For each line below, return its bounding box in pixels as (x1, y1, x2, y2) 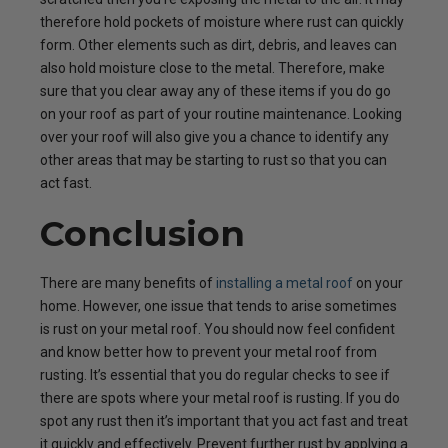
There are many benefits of (40, 275, 216, 291)
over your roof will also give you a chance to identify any (40, 129, 389, 145)
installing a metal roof (216, 275, 353, 291)
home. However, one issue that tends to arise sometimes (40, 298, 397, 314)
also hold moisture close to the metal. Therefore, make (40, 60, 385, 76)
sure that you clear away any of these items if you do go (40, 83, 391, 99)
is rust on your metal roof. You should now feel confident (40, 321, 395, 337)
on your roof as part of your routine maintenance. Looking (40, 106, 402, 122)
